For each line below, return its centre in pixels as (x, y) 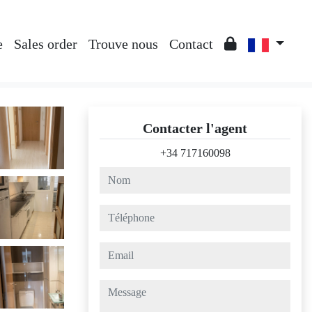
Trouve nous (123, 44)
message (117, 287)
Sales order (45, 44)
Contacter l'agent (195, 128)
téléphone (120, 212)
